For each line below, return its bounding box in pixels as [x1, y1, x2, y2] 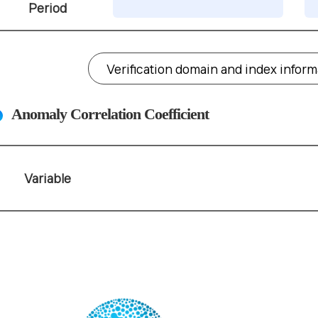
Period [28, 1, 67, 14]
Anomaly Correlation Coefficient [11, 106, 209, 123]
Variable [24, 172, 72, 185]
